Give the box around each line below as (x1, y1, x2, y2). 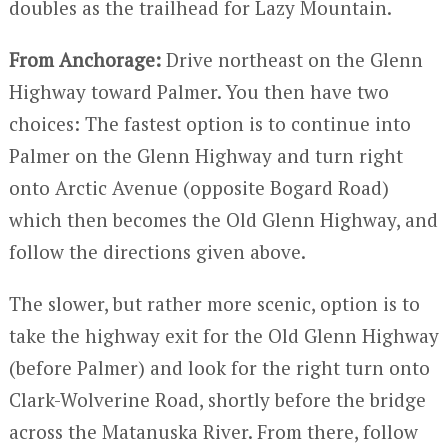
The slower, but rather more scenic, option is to (8, 291, 420, 317)
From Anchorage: (8, 47, 166, 73)
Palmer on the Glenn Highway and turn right (8, 143, 403, 169)
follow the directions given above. (8, 239, 306, 265)
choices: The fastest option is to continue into (8, 111, 411, 137)
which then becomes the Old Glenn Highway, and (8, 207, 438, 233)
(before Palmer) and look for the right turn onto (8, 355, 430, 381)
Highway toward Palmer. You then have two (8, 79, 389, 105)
